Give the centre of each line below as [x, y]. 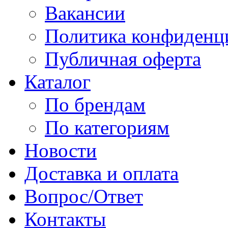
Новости [61, 150]
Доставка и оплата [102, 173]
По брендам [95, 105]
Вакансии [85, 13]
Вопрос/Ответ [84, 196]
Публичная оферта [123, 59]
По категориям [107, 127]
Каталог [58, 82]
